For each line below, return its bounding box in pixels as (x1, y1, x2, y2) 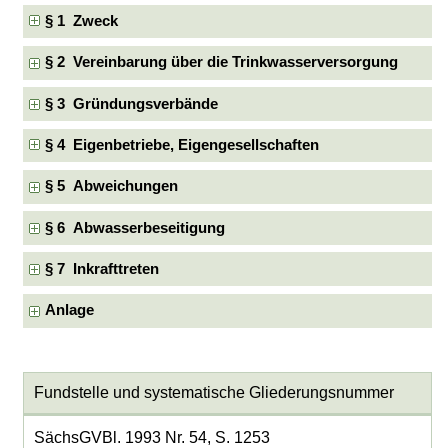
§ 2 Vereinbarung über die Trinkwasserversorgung (45, 54, 399, 71)
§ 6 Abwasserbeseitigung (45, 219, 226, 236)
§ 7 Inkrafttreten (45, 260, 160, 277)
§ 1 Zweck (45, 13, 119, 29)
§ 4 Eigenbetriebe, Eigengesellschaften (45, 136, 320, 153)
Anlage (45, 302, 95, 319)
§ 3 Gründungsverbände (45, 95, 219, 112)
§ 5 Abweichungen (45, 178, 179, 195)
